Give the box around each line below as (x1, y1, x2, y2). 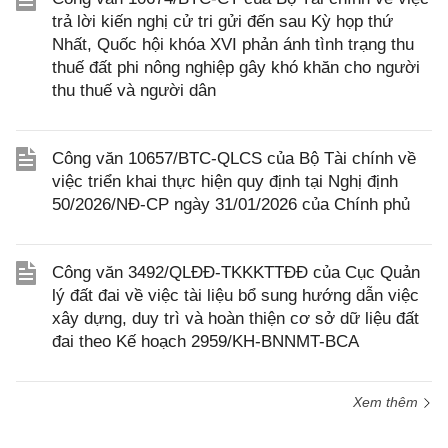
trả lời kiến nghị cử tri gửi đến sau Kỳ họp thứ (52, 12, 393, 31)
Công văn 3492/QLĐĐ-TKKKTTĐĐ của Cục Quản (52, 263, 420, 282)
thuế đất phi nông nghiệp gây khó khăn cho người (52, 58, 420, 77)
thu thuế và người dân (52, 81, 216, 100)
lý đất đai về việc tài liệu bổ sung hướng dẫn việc (52, 286, 419, 305)
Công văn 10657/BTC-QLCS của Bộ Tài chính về (52, 149, 416, 168)
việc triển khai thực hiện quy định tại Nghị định (52, 172, 398, 191)
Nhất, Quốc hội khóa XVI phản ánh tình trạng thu (52, 35, 414, 54)
